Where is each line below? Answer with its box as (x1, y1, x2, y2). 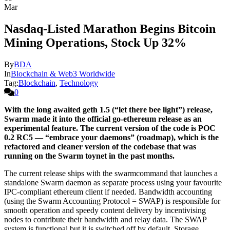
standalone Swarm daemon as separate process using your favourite (4, 178, 222, 187)
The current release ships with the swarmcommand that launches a (4, 168, 218, 178)
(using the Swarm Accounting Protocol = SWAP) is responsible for (4, 196, 220, 205)
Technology (60, 78, 98, 87)
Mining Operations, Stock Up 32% (4, 35, 186, 49)
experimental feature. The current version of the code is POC (4, 123, 216, 132)
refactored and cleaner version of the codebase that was (4, 142, 196, 151)
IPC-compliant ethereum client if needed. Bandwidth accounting (4, 187, 212, 196)
